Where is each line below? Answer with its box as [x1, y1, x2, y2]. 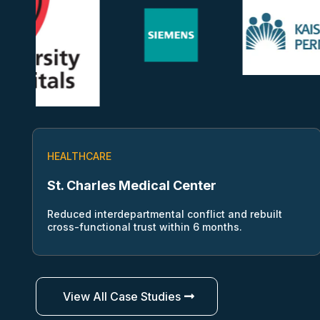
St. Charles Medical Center [47, 178, 216, 194]
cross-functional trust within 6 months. [47, 221, 242, 234]
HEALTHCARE [47, 150, 111, 163]
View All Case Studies [63, 289, 181, 304]
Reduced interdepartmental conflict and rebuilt [47, 208, 282, 221]
